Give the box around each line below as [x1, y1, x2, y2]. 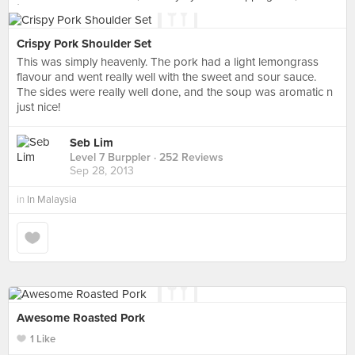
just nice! [17, 100, 60, 114]
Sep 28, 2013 [70, 164, 134, 178]
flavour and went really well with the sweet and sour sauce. [17, 70, 316, 84]
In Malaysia [27, 193, 77, 206]
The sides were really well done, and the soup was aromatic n [17, 85, 333, 99]
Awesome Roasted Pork [17, 311, 145, 325]
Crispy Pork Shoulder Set [17, 36, 151, 51]
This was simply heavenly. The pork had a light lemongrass [17, 55, 319, 69]
